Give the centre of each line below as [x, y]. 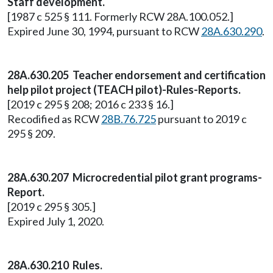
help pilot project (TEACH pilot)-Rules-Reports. [124, 90]
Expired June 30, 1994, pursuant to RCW [104, 31]
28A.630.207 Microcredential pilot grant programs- [135, 177]
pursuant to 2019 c [201, 119]
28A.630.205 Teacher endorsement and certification [136, 75]
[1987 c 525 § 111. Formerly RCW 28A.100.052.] [120, 16]
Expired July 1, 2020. [56, 221]
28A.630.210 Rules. [55, 265]
